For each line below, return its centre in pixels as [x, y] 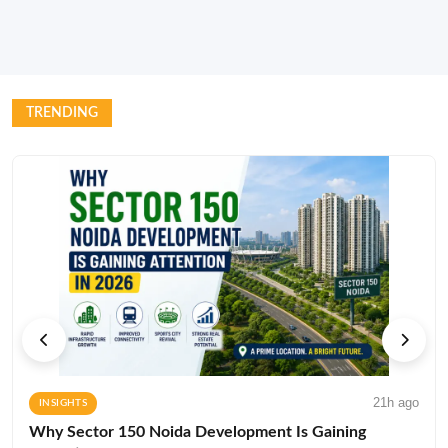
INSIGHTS [63, 402]
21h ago [396, 402]
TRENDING [62, 112]
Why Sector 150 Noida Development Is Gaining [197, 431]
